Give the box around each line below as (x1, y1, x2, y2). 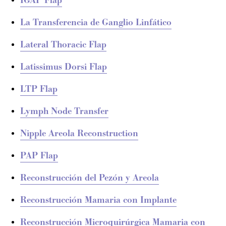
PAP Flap (20, 150, 58, 162)
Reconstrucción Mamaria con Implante (20, 194, 177, 206)
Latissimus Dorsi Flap (20, 61, 107, 73)
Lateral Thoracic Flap (20, 39, 106, 51)
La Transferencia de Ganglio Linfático (20, 17, 172, 29)
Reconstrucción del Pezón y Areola (20, 172, 159, 184)
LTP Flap (20, 83, 58, 95)
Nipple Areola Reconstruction (20, 128, 138, 140)
